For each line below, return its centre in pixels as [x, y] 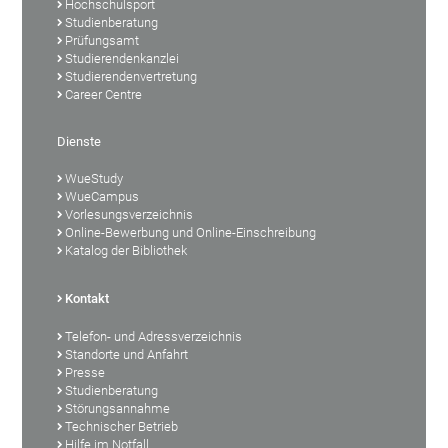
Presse [85, 372]
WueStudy [94, 178]
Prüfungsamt [102, 40]
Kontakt [87, 298]
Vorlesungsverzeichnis [129, 214]
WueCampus [102, 196]
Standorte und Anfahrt [127, 354]
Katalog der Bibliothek [126, 250]
